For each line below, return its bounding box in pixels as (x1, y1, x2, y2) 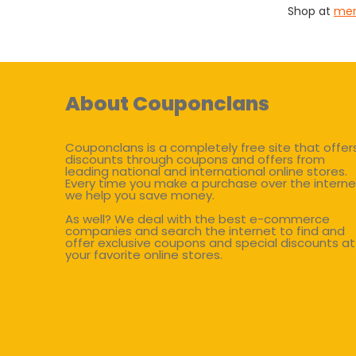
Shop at (288, 2, 334, 19)
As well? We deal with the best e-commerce (65, 210, 330, 227)
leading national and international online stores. (65, 162, 347, 180)
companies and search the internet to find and (65, 222, 345, 239)
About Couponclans (65, 89, 269, 118)
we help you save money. (65, 186, 215, 203)
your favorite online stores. (65, 246, 222, 263)
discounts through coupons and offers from (65, 150, 325, 168)
